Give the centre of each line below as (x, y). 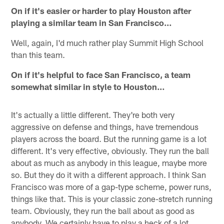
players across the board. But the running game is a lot (109, 138)
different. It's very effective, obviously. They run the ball (110, 150)
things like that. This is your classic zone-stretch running (112, 198)
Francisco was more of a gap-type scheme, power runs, (111, 186)
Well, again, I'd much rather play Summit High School (107, 42)
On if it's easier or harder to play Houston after (101, 10)
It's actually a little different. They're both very (93, 114)
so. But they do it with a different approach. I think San (109, 174)
